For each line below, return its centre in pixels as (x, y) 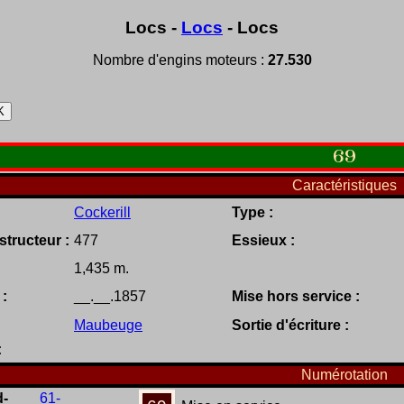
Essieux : (263, 241)
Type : (252, 213)
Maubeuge (108, 326)
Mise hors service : (296, 297)
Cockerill (102, 213)
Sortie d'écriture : (290, 326)
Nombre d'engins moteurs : (180, 60)
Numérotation (344, 375)
